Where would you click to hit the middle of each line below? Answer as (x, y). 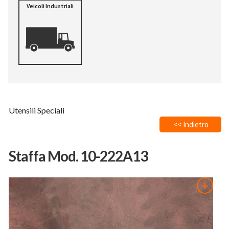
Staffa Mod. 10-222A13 (78, 156)
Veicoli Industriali (50, 6)
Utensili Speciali (37, 110)
